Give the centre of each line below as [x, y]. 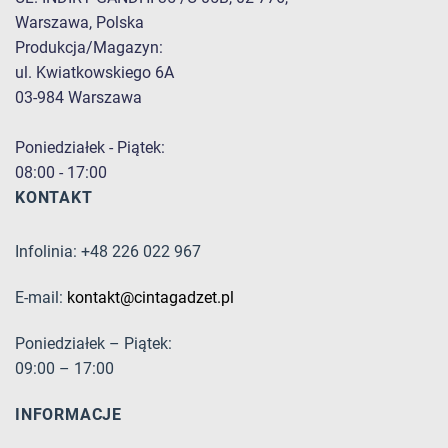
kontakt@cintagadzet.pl [150, 298]
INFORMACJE [68, 414]
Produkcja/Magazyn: [89, 47]
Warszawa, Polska [79, 22]
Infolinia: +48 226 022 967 [108, 252]
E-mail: [41, 298]
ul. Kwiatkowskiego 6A [94, 72]
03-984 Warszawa [78, 97]
